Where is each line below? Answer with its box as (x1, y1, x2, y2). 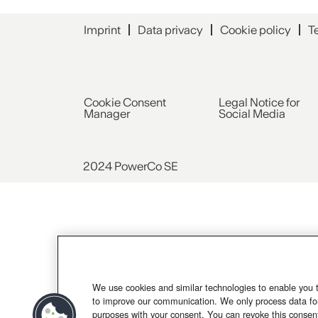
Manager (84, 106, 130, 121)
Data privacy (138, 23, 203, 37)
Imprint (84, 23, 121, 37)
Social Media (219, 106, 285, 121)
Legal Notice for (219, 94, 300, 109)
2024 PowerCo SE (83, 158, 178, 173)
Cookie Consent (84, 94, 166, 109)
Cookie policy (220, 23, 291, 37)
